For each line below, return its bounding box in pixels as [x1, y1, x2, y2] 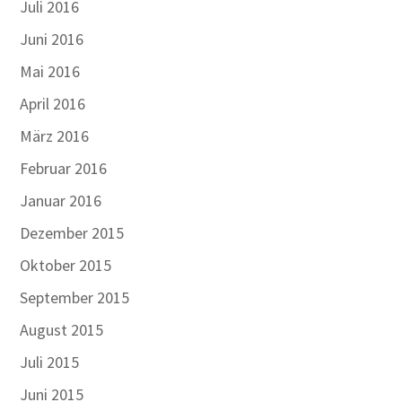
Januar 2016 [20, 190, 102, 211]
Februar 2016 [20, 158, 108, 179]
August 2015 [20, 319, 104, 340]
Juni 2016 [20, 29, 84, 49]
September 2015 [20, 287, 130, 308]
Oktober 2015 [20, 255, 112, 275]
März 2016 [20, 126, 90, 146]
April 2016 [20, 93, 86, 114]
